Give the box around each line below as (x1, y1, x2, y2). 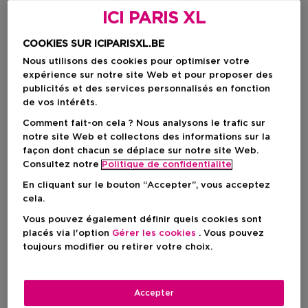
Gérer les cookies (112, 229, 197, 239)
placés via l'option (23, 229, 113, 239)
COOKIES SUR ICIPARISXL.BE (23, 39, 165, 49)
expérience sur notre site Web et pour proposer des (23, 71, 274, 80)
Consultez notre (23, 160, 102, 170)
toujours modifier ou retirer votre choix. (23, 243, 213, 252)
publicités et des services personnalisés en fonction (23, 85, 271, 94)
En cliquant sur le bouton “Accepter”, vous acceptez (23, 181, 271, 190)
